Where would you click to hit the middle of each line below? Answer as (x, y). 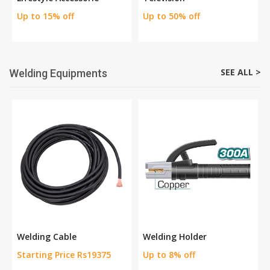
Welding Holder (175, 237)
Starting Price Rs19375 (64, 255)
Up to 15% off (46, 16)
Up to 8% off (169, 255)
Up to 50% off (171, 16)
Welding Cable (47, 237)
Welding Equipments (58, 74)
